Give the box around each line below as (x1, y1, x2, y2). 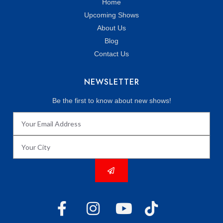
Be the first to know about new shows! (52, 96, 171, 105)
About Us (97, 23, 126, 32)
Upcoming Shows (84, 10, 139, 19)
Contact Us (94, 49, 129, 58)
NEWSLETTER (84, 76, 139, 88)
